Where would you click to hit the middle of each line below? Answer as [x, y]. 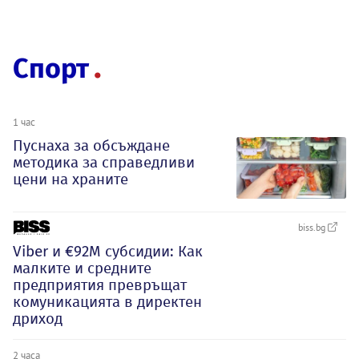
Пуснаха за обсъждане [91, 145]
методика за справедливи [104, 162]
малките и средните [82, 268]
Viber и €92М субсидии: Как [108, 251]
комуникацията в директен [107, 301]
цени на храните [71, 179]
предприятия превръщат [100, 284]
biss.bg [313, 227]
